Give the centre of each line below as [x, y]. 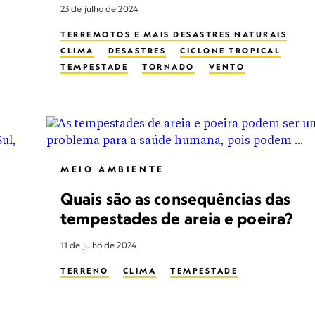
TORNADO [168, 67]
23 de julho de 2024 [99, 9]
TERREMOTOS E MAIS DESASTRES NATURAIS [174, 34]
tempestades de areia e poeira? [177, 218]
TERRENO [85, 271]
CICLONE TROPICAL [230, 51]
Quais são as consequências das [176, 199]
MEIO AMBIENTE [112, 169]
